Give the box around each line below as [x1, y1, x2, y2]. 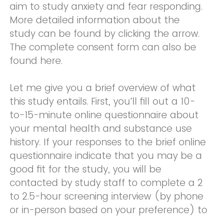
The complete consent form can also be [10, 41, 196, 54]
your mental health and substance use [10, 122, 192, 135]
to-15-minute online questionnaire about [10, 108, 199, 122]
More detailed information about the [10, 14, 180, 27]
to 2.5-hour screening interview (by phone [10, 190, 203, 203]
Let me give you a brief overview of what [10, 81, 196, 94]
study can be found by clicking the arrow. [10, 27, 200, 40]
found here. [10, 54, 62, 67]
